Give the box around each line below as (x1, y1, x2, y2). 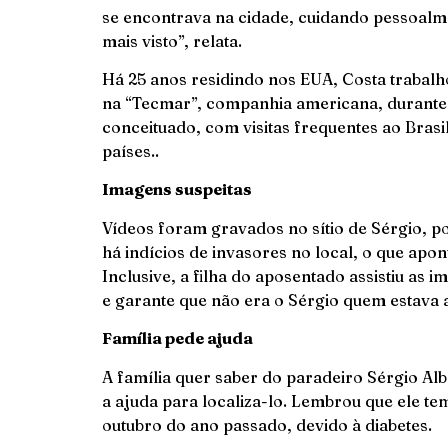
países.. (102, 141, 171, 162)
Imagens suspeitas (102, 179, 252, 200)
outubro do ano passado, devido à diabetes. (102, 414, 432, 435)
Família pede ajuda (102, 328, 253, 349)
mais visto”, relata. (102, 30, 294, 51)
